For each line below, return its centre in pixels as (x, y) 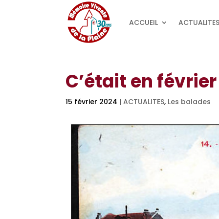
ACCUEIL (144, 22)
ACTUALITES (144, 102)
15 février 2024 (92, 102)
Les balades (189, 102)
